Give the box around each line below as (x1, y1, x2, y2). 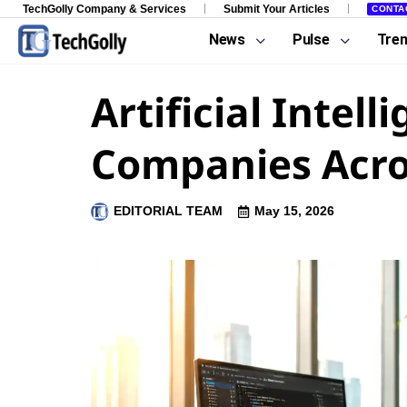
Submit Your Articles (223, 2, 330, 15)
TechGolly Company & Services (23, 2, 186, 15)
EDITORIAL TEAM (114, 203, 223, 218)
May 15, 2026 (254, 203, 334, 218)
